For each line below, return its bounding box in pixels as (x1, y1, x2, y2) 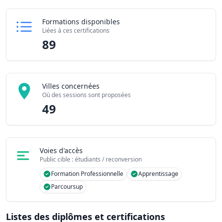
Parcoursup (51, 182, 83, 191)
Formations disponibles (42, 17, 120, 26)
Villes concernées (42, 81, 100, 91)
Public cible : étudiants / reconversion (39, 155, 142, 164)
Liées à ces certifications (42, 26, 110, 35)
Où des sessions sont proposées (42, 91, 131, 99)
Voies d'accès (39, 146, 83, 155)
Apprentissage (138, 169, 178, 178)
